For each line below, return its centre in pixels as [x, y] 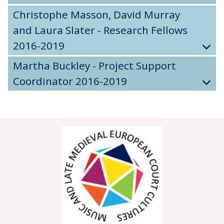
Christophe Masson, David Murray [96, 14]
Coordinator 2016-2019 [70, 81]
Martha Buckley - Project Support [94, 65]
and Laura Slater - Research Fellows [100, 30]
